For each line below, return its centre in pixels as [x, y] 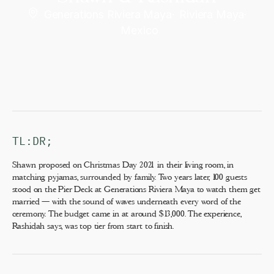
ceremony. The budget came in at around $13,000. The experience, [127, 214]
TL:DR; [32, 141]
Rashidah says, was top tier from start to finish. [93, 226]
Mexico [139, 31]
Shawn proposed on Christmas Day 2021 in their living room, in [123, 165]
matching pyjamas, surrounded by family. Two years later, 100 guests [129, 177]
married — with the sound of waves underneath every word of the [126, 202]
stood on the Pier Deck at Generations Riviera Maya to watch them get [136, 189]
